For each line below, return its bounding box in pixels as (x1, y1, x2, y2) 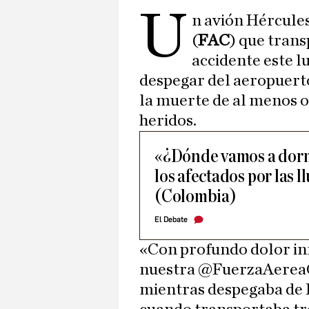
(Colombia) (154, 187, 237, 206)
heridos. (139, 112, 197, 130)
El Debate (154, 215, 188, 225)
